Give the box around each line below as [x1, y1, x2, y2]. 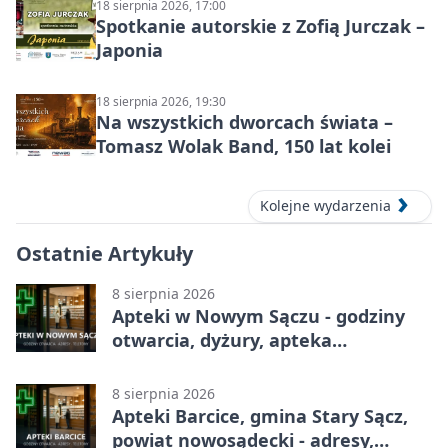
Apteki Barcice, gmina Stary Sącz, [112, 403, 408, 428]
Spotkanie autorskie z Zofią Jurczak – [96, 14, 425, 39]
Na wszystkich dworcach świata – [96, 110, 393, 135]
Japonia [96, 38, 163, 63]
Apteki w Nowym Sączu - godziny [112, 303, 405, 328]
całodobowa [112, 351, 218, 376]
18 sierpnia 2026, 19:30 [96, 93, 226, 111]
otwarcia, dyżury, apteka [112, 327, 332, 352]
